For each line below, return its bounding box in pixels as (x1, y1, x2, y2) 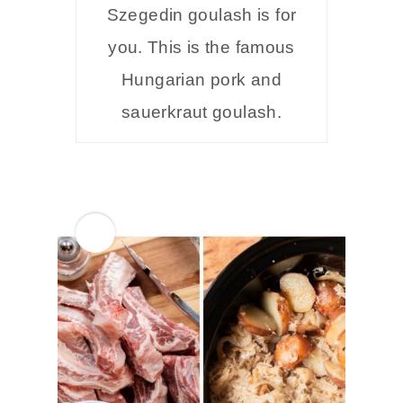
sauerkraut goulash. (121, 103, 282, 122)
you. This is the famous (108, 38, 295, 58)
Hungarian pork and (121, 70, 282, 90)
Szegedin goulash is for (106, 5, 297, 25)
